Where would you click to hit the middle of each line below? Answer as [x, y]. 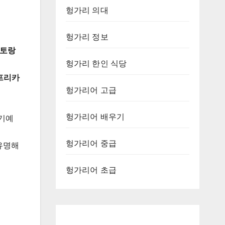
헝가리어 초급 [91, 170]
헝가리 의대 [87, 10]
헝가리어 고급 [91, 90]
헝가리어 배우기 [95, 117]
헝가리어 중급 [91, 143]
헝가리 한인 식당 [96, 63]
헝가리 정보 [87, 37]
